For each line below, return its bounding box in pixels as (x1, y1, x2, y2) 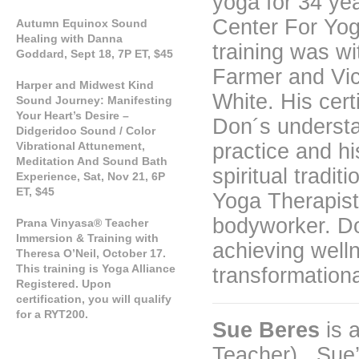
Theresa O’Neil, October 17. (16, 247, 166, 260)
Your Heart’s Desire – (16, 109, 129, 122)
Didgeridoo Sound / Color (16, 124, 155, 137)
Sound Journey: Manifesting (16, 94, 172, 107)
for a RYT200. (16, 308, 88, 321)
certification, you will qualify (16, 292, 171, 305)
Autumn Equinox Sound (16, 17, 147, 30)
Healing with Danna (16, 32, 123, 45)
